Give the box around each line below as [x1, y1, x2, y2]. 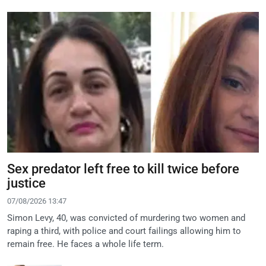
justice [7, 176, 46, 191]
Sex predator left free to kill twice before [7, 161, 239, 177]
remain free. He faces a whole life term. [7, 239, 164, 250]
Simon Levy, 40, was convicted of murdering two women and [7, 213, 245, 224]
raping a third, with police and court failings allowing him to [7, 226, 241, 237]
